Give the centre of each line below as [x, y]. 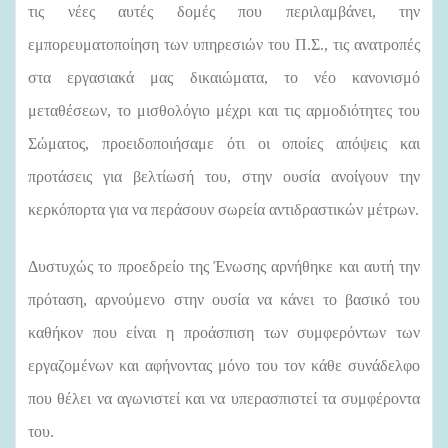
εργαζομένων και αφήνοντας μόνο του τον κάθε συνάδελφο [224, 365]
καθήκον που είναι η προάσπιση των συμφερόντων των [224, 332]
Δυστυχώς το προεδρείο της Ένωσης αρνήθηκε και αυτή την [224, 266]
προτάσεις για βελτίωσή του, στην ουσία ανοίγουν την [224, 176]
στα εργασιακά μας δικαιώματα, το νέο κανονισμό [224, 77]
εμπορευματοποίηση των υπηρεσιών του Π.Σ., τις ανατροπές [224, 44]
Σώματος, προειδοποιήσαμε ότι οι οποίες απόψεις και [224, 143]
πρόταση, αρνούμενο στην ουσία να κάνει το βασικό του [224, 299]
